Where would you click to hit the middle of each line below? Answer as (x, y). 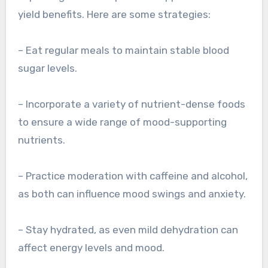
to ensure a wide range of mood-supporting (122, 122)
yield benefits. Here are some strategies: (114, 15)
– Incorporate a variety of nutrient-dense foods (131, 104)
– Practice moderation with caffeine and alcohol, (133, 176)
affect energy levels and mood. (91, 248)
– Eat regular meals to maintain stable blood (123, 51)
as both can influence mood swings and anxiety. (132, 194)
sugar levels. (47, 68)
